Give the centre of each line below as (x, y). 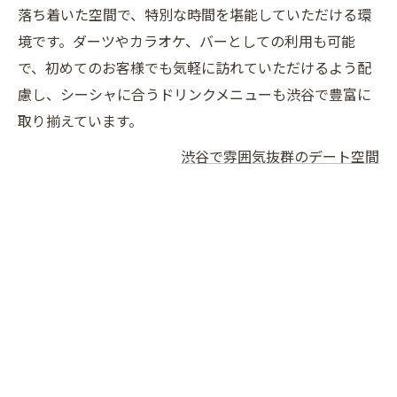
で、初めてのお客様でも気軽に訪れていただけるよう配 (195, 67)
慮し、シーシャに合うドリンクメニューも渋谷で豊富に (195, 94)
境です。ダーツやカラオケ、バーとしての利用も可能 (187, 41)
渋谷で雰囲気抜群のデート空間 (280, 156)
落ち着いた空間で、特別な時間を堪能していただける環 (195, 14)
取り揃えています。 (80, 121)
